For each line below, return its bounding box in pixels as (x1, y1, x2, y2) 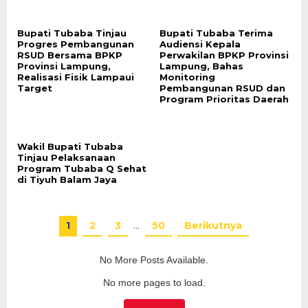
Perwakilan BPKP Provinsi (159, 49, 289, 61)
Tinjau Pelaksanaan (17, 152, 115, 164)
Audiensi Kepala (159, 38, 241, 50)
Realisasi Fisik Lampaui (17, 71, 134, 83)
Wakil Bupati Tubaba (17, 141, 123, 153)
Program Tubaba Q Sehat (17, 163, 146, 175)
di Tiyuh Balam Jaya (17, 174, 117, 186)
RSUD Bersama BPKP (17, 49, 122, 61)
